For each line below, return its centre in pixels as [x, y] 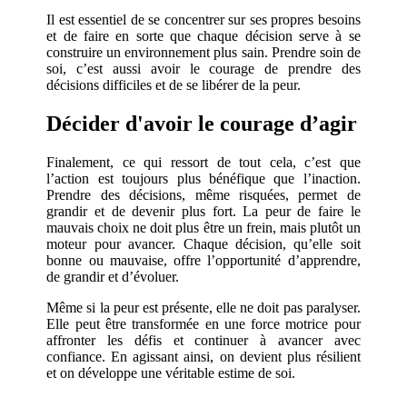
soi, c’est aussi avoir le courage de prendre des [203, 68]
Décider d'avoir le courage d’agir [202, 123]
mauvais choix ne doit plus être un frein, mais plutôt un [203, 227]
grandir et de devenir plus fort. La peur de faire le [203, 211]
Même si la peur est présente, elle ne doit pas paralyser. [203, 307]
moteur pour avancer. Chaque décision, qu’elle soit [203, 243]
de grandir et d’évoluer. [113, 276]
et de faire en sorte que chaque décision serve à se [203, 35]
